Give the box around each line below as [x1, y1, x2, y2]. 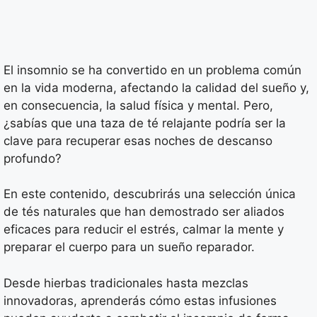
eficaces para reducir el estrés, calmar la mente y [4, 222, 284, 237]
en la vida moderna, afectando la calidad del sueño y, [4, 80, 309, 95]
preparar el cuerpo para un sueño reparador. [4, 240, 255, 255]
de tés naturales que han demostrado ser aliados [4, 204, 284, 219]
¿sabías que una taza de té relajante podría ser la [4, 115, 286, 130]
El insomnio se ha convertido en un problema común [4, 62, 301, 77]
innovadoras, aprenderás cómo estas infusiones [4, 293, 277, 308]
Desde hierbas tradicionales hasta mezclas [4, 275, 248, 290]
